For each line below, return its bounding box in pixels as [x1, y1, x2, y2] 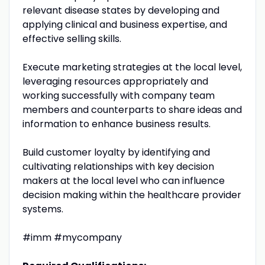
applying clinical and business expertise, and [22, 17, 227, 31]
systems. [22, 202, 63, 216]
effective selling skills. [22, 31, 121, 46]
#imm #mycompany [22, 230, 122, 244]
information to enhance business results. [22, 117, 211, 131]
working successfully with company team [22, 88, 215, 102]
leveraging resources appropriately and [22, 74, 208, 88]
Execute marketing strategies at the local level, [22, 60, 242, 74]
